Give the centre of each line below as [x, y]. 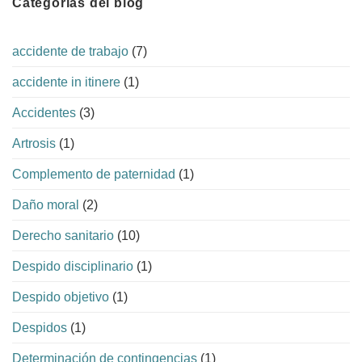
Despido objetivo [61, 297]
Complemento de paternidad [94, 175]
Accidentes [44, 113]
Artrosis [34, 144]
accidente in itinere [66, 82]
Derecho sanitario [63, 236]
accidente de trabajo [70, 52]
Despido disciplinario [73, 267]
